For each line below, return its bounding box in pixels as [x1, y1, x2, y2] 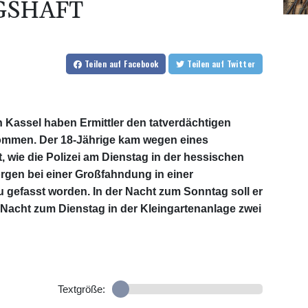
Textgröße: [57, 283, 105, 295]
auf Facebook [109, 57, 159, 69]
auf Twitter [226, 57, 256, 69]
